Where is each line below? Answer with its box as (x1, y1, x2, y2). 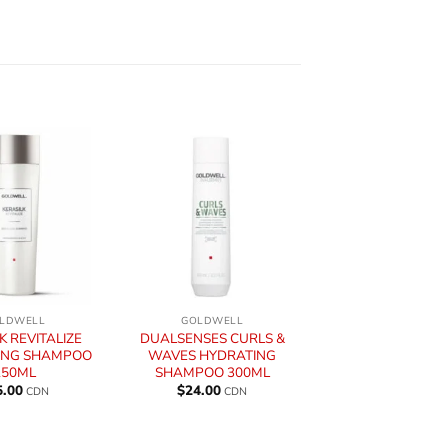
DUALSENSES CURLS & (139, 329, 285, 349)
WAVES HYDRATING (148, 346, 277, 366)
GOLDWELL (181, 314, 244, 329)
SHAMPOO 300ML (154, 363, 270, 383)
